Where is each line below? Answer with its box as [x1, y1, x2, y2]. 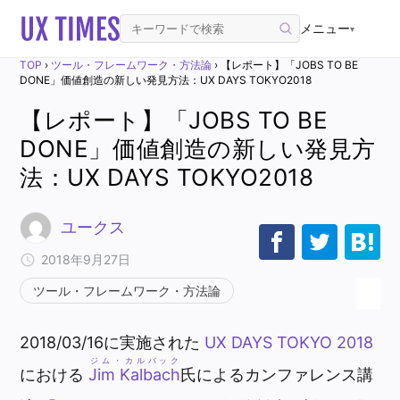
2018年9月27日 [41, 251, 131, 267]
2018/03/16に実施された [20, 332, 205, 352]
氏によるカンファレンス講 [180, 364, 374, 384]
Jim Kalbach [88, 364, 181, 384]
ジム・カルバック [90, 354, 179, 365]
